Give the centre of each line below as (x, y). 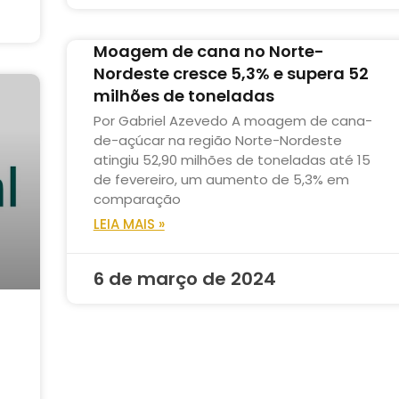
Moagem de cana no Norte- (208, 51)
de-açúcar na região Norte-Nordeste (217, 140)
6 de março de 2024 (184, 278)
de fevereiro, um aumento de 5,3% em (221, 179)
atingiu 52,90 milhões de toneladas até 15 (232, 159)
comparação (137, 199)
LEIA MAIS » (129, 224)
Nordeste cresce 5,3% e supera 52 (231, 73)
